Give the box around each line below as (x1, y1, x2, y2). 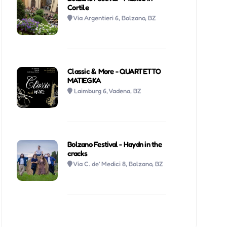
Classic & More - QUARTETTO (67, 66, 161, 76)
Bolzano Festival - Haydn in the (67, 139, 162, 149)
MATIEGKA (67, 75, 101, 85)
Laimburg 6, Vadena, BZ (74, 86, 142, 95)
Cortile (67, 2, 89, 12)
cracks (67, 148, 88, 158)
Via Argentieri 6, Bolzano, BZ (73, 13, 157, 22)
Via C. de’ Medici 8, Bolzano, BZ (73, 159, 164, 168)
